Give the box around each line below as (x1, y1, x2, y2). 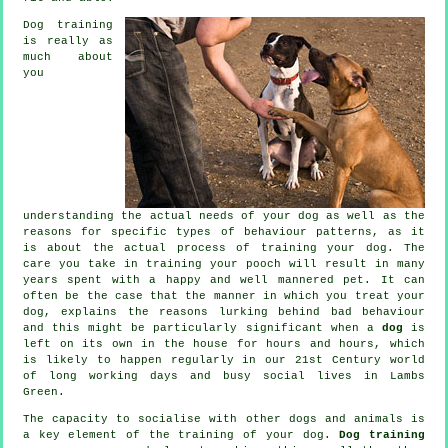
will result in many (281, 257, 425, 270)
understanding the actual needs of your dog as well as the (23, 209, 425, 222)
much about (23, 50, 113, 63)
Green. (23, 385, 65, 398)
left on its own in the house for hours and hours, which (23, 337, 425, 350)
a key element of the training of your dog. (23, 428, 340, 441)
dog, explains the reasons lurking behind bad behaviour (23, 305, 425, 318)
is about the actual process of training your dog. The (23, 241, 425, 254)
